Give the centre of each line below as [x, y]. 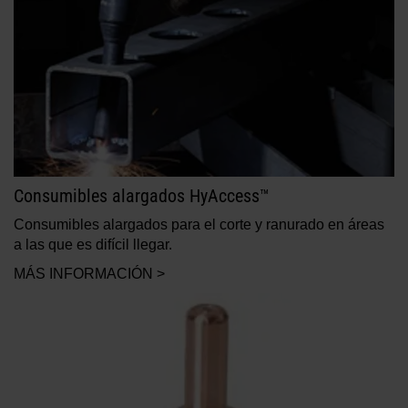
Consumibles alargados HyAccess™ [142, 196]
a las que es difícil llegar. [93, 245]
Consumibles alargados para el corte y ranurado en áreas [199, 225]
